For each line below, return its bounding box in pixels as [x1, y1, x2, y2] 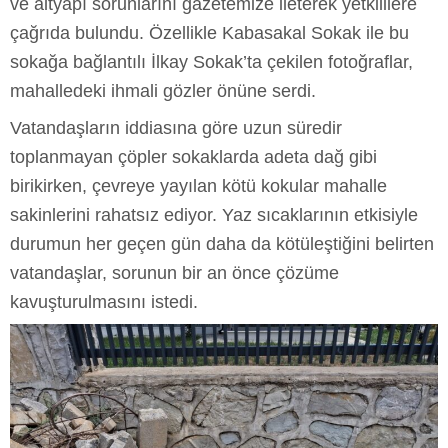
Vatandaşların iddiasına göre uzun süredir [10, 117, 342, 138]
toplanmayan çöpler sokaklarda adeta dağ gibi [10, 146, 377, 167]
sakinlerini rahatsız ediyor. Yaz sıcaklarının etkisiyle [10, 204, 418, 225]
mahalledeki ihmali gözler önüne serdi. [10, 80, 316, 101]
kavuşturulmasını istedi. [10, 291, 198, 312]
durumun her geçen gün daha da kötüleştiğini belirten [10, 233, 434, 254]
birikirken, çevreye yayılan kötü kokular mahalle [10, 175, 387, 196]
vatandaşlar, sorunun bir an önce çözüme [10, 262, 339, 283]
